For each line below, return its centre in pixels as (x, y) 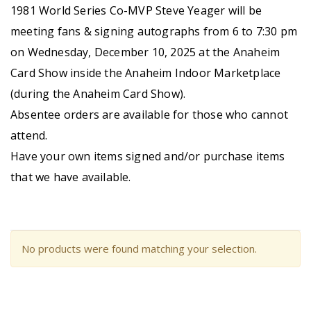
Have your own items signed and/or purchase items (148, 156)
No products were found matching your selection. (139, 249)
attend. (29, 135)
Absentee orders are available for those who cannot (150, 115)
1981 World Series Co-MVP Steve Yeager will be (136, 10)
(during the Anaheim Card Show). (98, 94)
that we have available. (71, 177)
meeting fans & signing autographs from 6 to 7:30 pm (154, 31)
